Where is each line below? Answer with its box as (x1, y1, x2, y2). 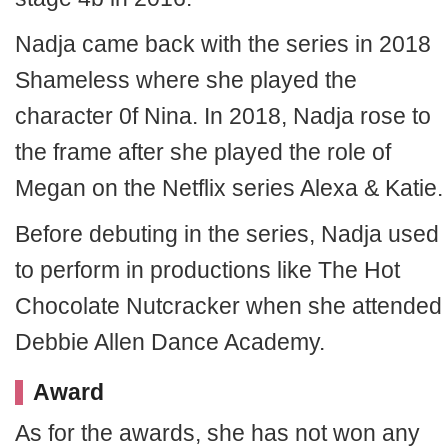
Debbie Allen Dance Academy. (15, 329, 325, 355)
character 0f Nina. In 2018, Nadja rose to (15, 103, 431, 129)
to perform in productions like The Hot (15, 257, 400, 283)
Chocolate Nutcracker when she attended (15, 293, 442, 319)
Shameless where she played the (15, 67, 357, 93)
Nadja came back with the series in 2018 (15, 31, 431, 57)
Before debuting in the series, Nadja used (15, 221, 439, 247)
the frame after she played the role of (15, 139, 391, 165)
